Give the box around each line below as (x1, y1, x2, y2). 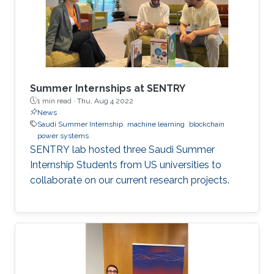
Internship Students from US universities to (30, 158, 221, 171)
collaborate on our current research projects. (30, 174, 229, 186)
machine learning (127, 119, 185, 128)
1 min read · (37, 96, 77, 105)
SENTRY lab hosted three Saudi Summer (30, 143, 215, 155)
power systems (37, 131, 89, 140)
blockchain (189, 119, 224, 128)
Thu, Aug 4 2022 (77, 96, 133, 105)
